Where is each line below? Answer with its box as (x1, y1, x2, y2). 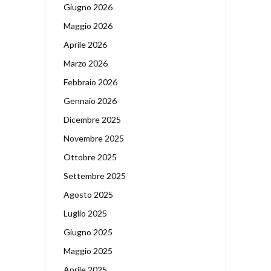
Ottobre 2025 (64, 151, 117, 162)
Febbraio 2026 (64, 76, 117, 87)
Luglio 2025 (64, 207, 107, 218)
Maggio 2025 (64, 245, 113, 256)
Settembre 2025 (64, 170, 126, 181)
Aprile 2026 (64, 39, 107, 50)
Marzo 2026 (64, 57, 108, 68)
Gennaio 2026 (64, 95, 117, 106)
